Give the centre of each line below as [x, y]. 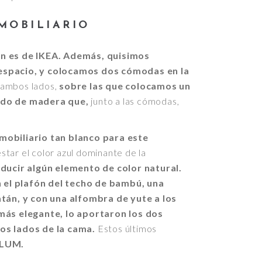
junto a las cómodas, [134, 101]
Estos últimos [127, 228]
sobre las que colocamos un [125, 85]
